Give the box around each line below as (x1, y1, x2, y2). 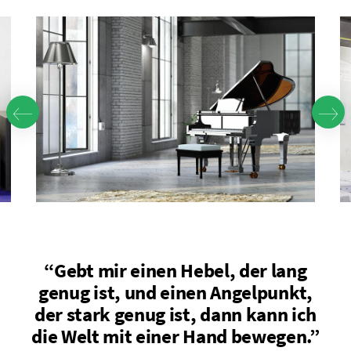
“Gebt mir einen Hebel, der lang (44, 258, 307, 284)
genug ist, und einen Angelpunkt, (38, 280, 313, 306)
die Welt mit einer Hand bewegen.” (31, 324, 320, 349)
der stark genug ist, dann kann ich (34, 302, 317, 327)
